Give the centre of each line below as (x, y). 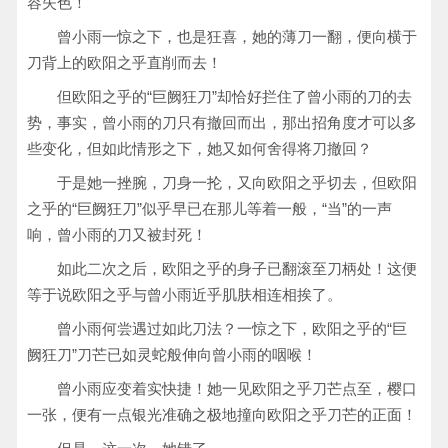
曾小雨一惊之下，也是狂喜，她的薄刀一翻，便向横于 (237, 36)
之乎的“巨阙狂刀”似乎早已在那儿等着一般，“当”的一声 (209, 208)
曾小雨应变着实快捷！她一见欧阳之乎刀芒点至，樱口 (237, 388)
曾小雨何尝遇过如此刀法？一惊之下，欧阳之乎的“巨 (232, 328)
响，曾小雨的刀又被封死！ (117, 234)
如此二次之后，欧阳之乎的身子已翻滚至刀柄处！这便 (237, 268)
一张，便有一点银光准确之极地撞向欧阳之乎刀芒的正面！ (222, 414)
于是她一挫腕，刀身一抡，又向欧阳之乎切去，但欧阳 (237, 182)
